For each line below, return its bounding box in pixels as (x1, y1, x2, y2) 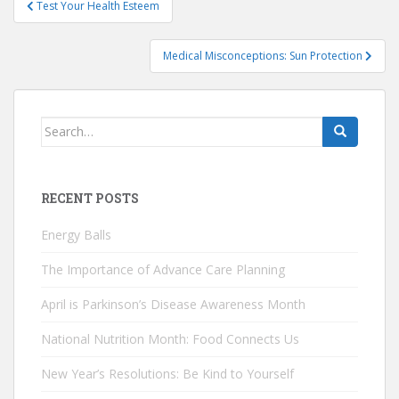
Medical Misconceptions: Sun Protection (163, 47, 365, 63)
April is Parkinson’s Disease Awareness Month (41, 295, 305, 313)
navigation (12, 8, 131, 37)
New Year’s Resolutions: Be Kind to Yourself (41, 364, 294, 382)
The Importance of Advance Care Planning (41, 260, 285, 278)
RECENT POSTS (41, 189, 139, 207)
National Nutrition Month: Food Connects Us (41, 330, 299, 347)
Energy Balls (41, 225, 111, 243)
